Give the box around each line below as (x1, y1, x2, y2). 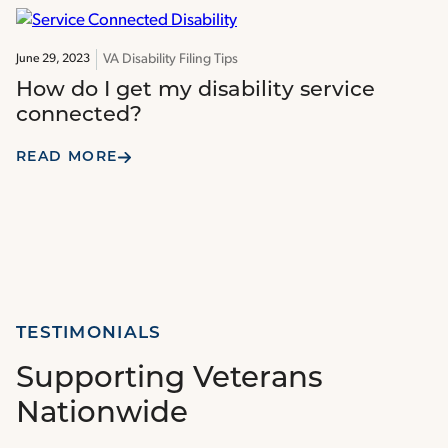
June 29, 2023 (16, 53, 90, 66)
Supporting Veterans (16, 365, 323, 395)
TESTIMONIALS (16, 325, 162, 343)
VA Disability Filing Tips (103, 52, 238, 68)
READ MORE (16, 150, 118, 166)
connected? (16, 105, 142, 127)
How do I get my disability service (16, 80, 375, 102)
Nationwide (16, 400, 188, 430)
